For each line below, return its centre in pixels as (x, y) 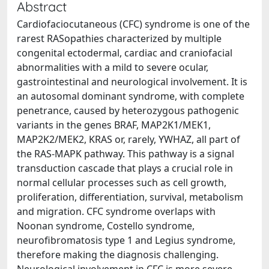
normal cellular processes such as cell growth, (122, 183)
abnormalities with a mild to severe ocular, (113, 67)
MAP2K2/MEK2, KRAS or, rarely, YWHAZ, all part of (128, 139)
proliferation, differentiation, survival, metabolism (130, 197)
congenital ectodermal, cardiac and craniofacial (125, 53)
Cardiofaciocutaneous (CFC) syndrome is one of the (133, 24)
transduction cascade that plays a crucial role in (125, 168)
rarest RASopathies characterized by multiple (119, 38)
